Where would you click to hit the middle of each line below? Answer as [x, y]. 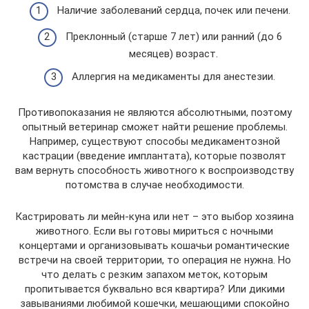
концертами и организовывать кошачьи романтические [154, 246]
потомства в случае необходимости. [154, 185]
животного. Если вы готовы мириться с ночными [154, 231]
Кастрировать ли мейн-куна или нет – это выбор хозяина [154, 217]
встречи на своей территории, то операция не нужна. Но [154, 260]
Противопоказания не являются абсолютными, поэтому [154, 113]
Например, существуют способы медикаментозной [154, 142]
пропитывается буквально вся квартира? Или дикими [154, 289]
